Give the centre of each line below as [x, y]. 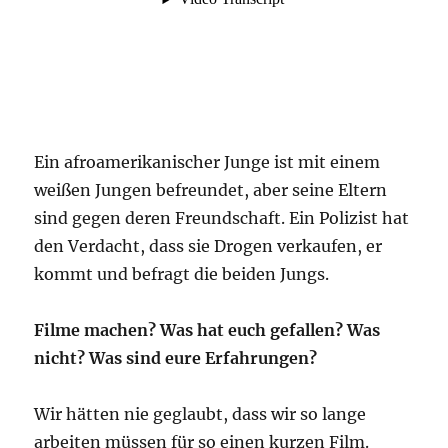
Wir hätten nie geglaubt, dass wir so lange [200, 413]
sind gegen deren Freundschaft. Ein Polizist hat [222, 217]
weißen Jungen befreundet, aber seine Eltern [211, 189]
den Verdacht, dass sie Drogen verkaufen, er [208, 245]
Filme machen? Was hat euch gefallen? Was [207, 329]
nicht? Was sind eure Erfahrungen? [176, 357]
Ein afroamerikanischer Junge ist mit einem [207, 161]
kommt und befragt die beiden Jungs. [182, 273]
